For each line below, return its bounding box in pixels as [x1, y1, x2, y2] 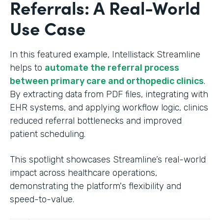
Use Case [10, 15, 85, 40]
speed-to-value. [10, 193, 74, 205]
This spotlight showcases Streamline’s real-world [10, 154, 206, 165]
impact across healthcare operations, [10, 167, 157, 178]
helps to [10, 62, 45, 73]
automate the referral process [45, 62, 179, 73]
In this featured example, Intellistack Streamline [10, 49, 200, 60]
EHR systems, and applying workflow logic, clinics [10, 102, 208, 113]
